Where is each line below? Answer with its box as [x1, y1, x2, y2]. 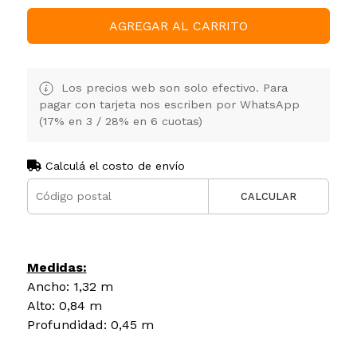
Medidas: [26, 259, 87, 275]
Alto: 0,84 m [26, 297, 102, 313]
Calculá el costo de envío [41, 159, 185, 172]
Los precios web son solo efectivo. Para [57, 80, 288, 94]
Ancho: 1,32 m [26, 278, 113, 294]
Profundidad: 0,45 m [26, 316, 154, 332]
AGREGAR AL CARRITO [108, 18, 248, 33]
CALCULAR [241, 190, 297, 202]
